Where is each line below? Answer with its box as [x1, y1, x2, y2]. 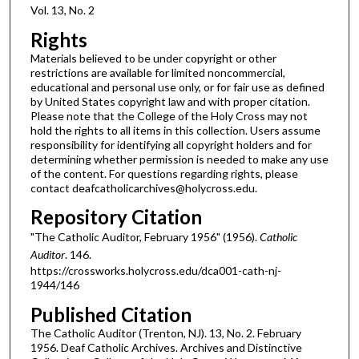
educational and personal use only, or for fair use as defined [30, 79, 325, 94]
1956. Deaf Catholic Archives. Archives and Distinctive [30, 340, 302, 354]
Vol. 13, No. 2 [30, 2, 95, 17]
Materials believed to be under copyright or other [30, 50, 276, 65]
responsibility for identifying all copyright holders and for [30, 137, 312, 151]
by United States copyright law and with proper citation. [30, 94, 310, 108]
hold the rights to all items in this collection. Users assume [30, 123, 321, 137]
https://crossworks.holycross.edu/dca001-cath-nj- [30, 264, 281, 278]
